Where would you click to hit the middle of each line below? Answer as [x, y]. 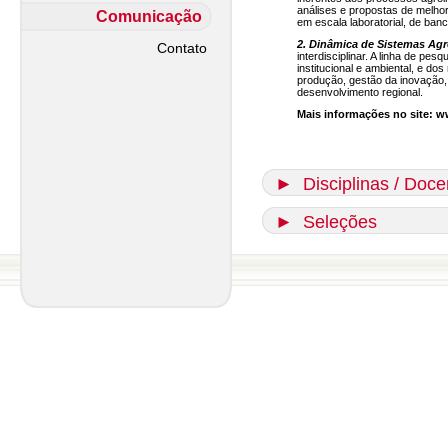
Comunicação [149, 16]
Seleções [340, 222]
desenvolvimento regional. [360, 92]
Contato [182, 48]
